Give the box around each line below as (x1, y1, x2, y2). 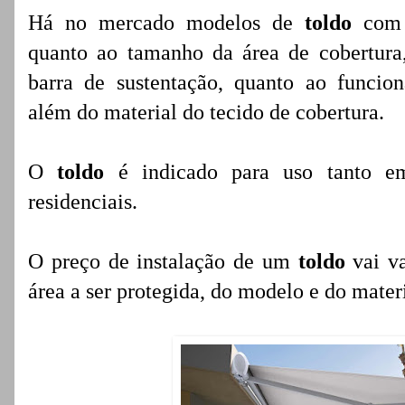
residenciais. (28, 190, 137, 213)
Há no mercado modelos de (28, 11, 305, 34)
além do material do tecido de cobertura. (28, 100, 384, 124)
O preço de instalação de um (28, 250, 298, 273)
